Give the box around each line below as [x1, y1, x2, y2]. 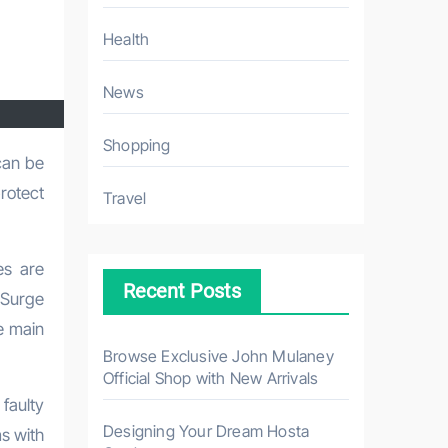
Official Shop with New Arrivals [103, 368, 319, 388]
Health [103, 29, 150, 49]
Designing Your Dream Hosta [103, 421, 310, 441]
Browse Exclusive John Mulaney [103, 346, 334, 366]
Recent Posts [123, 279, 241, 303]
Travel [103, 188, 147, 208]
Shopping [103, 135, 171, 155]
